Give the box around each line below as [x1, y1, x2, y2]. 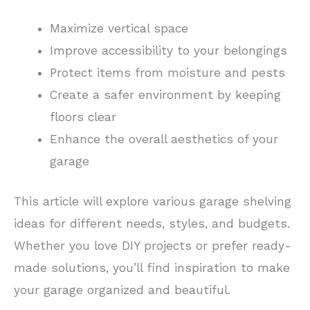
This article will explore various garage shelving [14, 194, 291, 208]
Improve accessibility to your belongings [49, 44, 287, 57]
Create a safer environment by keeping [49, 88, 281, 102]
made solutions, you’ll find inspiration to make [14, 260, 290, 275]
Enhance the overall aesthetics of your [49, 132, 278, 146]
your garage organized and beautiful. [14, 282, 230, 297]
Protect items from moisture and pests [49, 66, 285, 80]
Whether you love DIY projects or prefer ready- [14, 238, 291, 253]
